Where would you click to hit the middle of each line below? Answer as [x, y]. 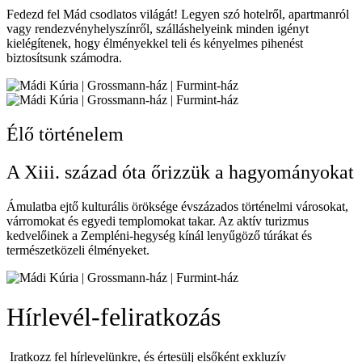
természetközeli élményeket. [78, 250]
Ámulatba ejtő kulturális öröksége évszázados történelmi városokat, [177, 206]
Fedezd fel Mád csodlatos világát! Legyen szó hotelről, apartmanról [178, 14]
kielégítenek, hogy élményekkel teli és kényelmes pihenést [155, 43]
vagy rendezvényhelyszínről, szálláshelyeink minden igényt [158, 28]
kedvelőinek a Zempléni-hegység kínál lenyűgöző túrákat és [159, 235]
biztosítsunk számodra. [64, 57]
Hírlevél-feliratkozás [114, 317]
